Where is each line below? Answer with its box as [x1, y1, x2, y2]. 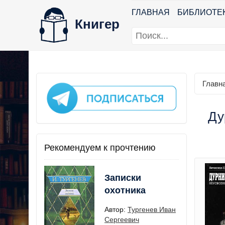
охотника [104, 185, 146, 195]
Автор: [104, 205, 128, 213]
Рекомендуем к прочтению [44, 142, 156, 153]
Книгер [75, 16, 120, 32]
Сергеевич [104, 215, 139, 223]
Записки [104, 172, 141, 183]
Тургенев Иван [128, 205, 176, 213]
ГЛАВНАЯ [132, 8, 170, 17]
